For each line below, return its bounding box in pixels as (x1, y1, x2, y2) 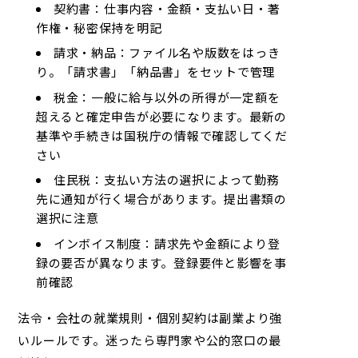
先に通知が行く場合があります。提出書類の (35, 190, 287, 208)
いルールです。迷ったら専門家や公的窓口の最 (18, 331, 282, 348)
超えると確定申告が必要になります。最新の (35, 107, 287, 125)
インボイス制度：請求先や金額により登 (53, 234, 280, 252)
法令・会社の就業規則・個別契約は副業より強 (18, 308, 283, 326)
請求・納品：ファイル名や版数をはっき (53, 44, 280, 62)
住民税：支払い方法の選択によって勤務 (53, 171, 280, 189)
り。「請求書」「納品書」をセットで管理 (35, 63, 276, 81)
